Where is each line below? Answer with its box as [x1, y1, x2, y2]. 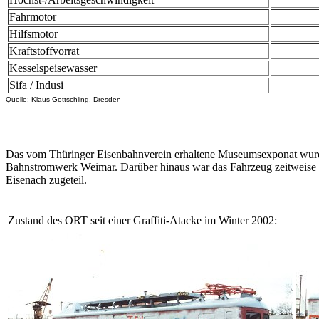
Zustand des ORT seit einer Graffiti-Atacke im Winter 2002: [8, 214, 277, 226]
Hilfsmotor [9, 28, 58, 41]
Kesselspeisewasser [9, 62, 97, 75]
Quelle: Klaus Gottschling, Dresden [6, 95, 121, 104]
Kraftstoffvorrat [9, 45, 79, 58]
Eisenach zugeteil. [6, 173, 87, 186]
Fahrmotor [9, 11, 56, 23]
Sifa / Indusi [9, 79, 63, 92]
